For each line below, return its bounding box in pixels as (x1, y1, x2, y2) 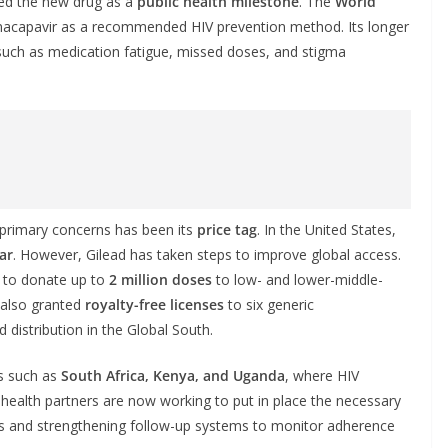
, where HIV (285, 365, 359, 385)
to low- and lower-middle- (212, 269, 383, 289)
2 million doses (109, 269, 212, 289)
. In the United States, (257, 219, 396, 239)
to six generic (224, 294, 314, 314)
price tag (197, 219, 257, 239)
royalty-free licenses (85, 294, 224, 314)
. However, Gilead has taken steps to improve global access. (13, 244, 401, 264)
